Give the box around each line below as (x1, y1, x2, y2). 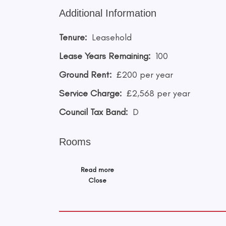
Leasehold (92, 31, 132, 43)
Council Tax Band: (59, 106, 128, 118)
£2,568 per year (127, 87, 190, 99)
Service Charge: (59, 87, 122, 99)
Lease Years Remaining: (59, 50, 150, 62)
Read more (81, 165, 114, 174)
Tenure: (59, 31, 87, 43)
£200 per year (117, 69, 173, 80)
